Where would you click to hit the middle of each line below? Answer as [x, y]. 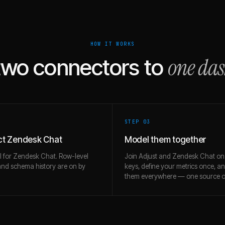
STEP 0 [136, 122]
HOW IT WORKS [113, 44]
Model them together [165, 140]
